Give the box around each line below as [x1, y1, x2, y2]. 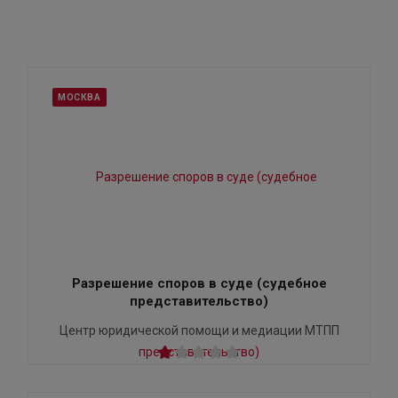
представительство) [130, 293, 268, 310]
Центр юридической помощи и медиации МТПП [59, 323, 339, 338]
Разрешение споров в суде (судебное [71, 275, 327, 292]
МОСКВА [58, 92, 101, 103]
